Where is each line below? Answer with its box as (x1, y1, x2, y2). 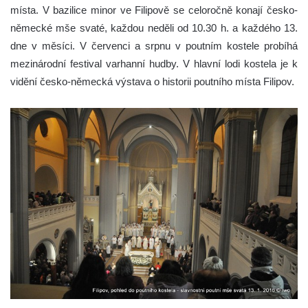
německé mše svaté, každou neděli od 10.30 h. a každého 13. (10, 22, 298, 34)
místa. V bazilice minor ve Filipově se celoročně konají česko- (10, 4, 298, 16)
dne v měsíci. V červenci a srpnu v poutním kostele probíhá (10, 40, 298, 52)
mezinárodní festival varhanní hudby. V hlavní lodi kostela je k (10, 58, 298, 70)
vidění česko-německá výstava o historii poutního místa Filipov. (10, 76, 294, 88)
